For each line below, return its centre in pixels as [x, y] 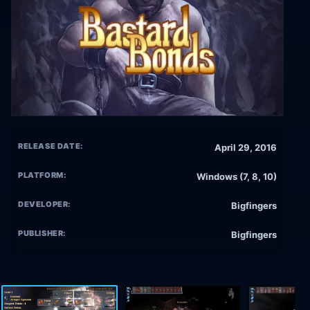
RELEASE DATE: [51, 146]
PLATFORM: [42, 175]
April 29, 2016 [246, 148]
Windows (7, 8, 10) [237, 177]
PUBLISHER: [42, 234]
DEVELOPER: [45, 204]
